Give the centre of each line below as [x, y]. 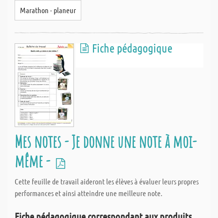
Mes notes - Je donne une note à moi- [106, 141]
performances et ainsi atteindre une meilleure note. [89, 193]
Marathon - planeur [48, 10]
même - [34, 161]
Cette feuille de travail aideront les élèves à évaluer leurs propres [107, 181]
